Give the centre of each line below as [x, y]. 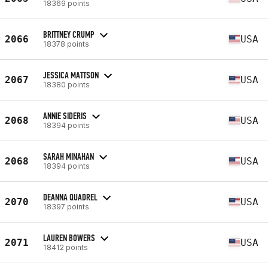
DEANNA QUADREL [70, 197]
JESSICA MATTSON [71, 75]
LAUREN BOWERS [69, 237]
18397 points [66, 206]
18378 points [66, 44]
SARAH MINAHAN [68, 156]
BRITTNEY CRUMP [69, 34]
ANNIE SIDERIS [65, 115]
